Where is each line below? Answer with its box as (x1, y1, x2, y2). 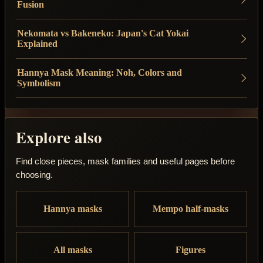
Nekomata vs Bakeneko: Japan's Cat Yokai (17, 28, 188, 38)
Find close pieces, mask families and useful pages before (16, 156, 235, 167)
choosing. (16, 170, 53, 180)
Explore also (16, 125, 102, 149)
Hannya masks (43, 204, 102, 214)
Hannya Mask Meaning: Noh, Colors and (17, 67, 182, 77)
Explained (17, 38, 58, 49)
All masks (53, 245, 92, 255)
